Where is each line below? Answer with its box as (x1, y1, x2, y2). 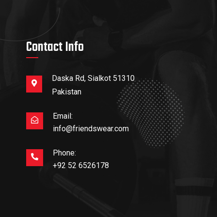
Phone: (52, 148, 76, 157)
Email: (52, 111, 73, 121)
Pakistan (51, 87, 81, 96)
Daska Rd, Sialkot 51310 (51, 74, 135, 83)
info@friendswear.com (52, 124, 129, 133)
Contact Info (26, 37, 84, 58)
